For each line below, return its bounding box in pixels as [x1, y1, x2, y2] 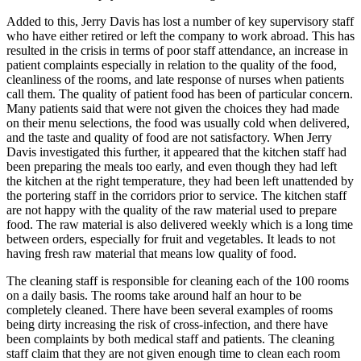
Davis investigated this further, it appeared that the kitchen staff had [6, 144, 346, 159]
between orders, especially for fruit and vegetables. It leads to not [6, 231, 335, 246]
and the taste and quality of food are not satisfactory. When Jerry [6, 130, 332, 144]
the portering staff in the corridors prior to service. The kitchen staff [6, 188, 346, 202]
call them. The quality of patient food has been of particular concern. [6, 86, 353, 101]
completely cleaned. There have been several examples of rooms [6, 302, 333, 317]
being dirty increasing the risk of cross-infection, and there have [6, 317, 328, 331]
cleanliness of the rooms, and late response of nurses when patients [6, 72, 344, 86]
